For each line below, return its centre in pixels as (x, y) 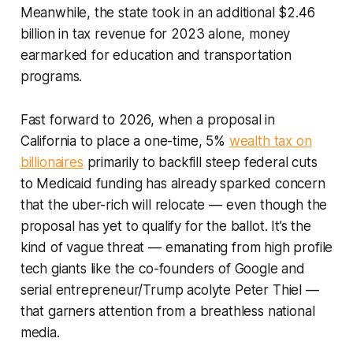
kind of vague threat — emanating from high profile (176, 247)
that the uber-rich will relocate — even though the (174, 204)
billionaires (52, 162)
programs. (51, 76)
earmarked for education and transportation (156, 55)
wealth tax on (270, 141)
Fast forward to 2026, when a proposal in (147, 119)
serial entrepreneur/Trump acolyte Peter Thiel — (169, 290)
